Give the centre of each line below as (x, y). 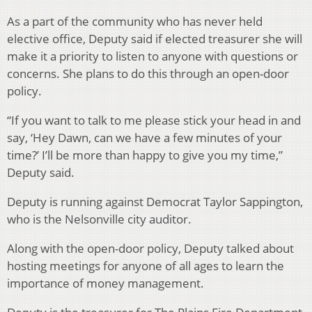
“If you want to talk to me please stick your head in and (154, 120)
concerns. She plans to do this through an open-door (148, 74)
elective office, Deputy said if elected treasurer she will (155, 39)
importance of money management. (107, 283)
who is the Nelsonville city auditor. (99, 219)
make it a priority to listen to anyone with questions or (153, 56)
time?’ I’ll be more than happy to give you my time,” (145, 155)
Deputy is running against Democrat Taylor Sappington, (155, 202)
